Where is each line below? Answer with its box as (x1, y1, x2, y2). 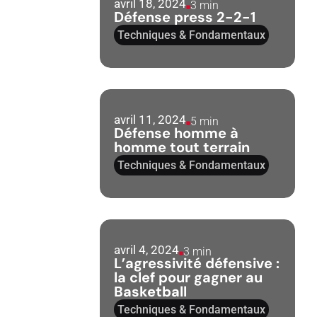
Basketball (114, 282, 188, 301)
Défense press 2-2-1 (114, 8, 256, 26)
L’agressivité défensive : (114, 254, 280, 272)
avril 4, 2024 (114, 243, 180, 257)
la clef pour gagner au (114, 268, 263, 287)
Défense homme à (114, 124, 239, 142)
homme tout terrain (114, 138, 250, 156)
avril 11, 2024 (114, 113, 187, 127)
